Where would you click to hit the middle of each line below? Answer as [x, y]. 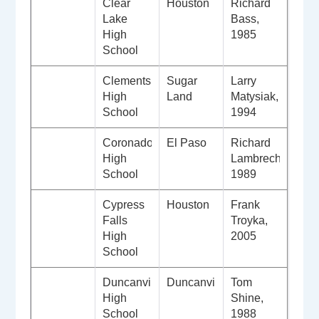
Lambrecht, [259, 159]
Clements [127, 81]
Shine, [247, 298]
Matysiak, [255, 97]
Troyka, [250, 221]
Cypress [124, 205]
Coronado [128, 143]
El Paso [187, 143]
